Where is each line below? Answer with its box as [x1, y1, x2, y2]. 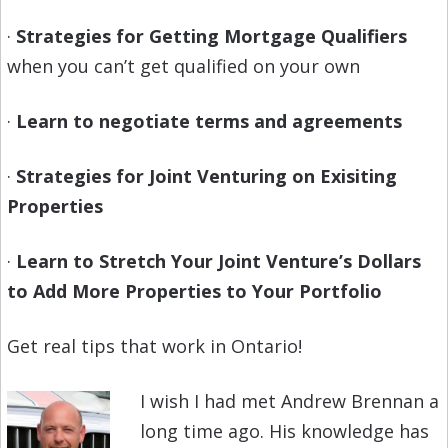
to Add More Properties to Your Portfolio [6, 279, 382, 304]
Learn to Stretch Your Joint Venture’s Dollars [15, 249, 421, 274]
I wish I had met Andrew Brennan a [139, 389, 439, 414]
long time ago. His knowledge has [139, 419, 429, 444]
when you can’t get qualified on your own [6, 54, 360, 79]
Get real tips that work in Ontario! [6, 334, 302, 359]
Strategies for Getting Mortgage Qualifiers [15, 24, 407, 49]
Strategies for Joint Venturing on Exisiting [15, 164, 397, 189]
